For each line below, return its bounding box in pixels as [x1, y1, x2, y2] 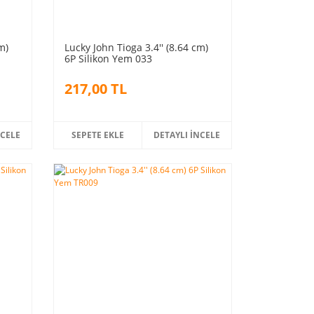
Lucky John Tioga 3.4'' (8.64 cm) [64, 40, 208, 54]
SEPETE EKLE [71, 128, 125, 141]
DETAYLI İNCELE [153, 128, 221, 141]
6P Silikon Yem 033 [64, 51, 152, 65]
